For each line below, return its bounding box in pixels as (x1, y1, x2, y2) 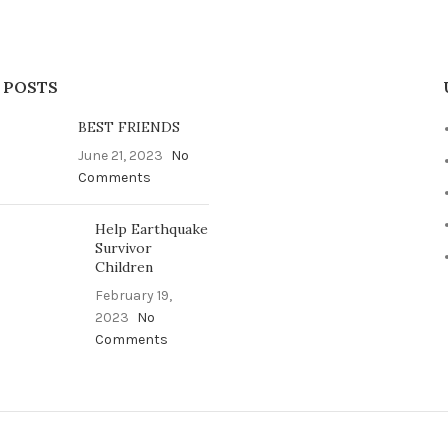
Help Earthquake (94, 220, 208, 238)
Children (94, 258, 153, 276)
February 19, (94, 287, 172, 304)
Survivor (94, 239, 152, 257)
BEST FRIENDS (77, 118, 180, 136)
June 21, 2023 (77, 147, 163, 164)
